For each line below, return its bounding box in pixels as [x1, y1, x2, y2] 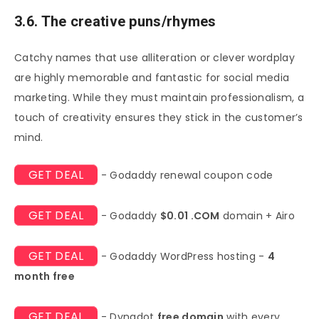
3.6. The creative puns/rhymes [14, 12, 216, 30]
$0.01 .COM [159, 209, 220, 224]
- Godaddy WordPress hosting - [98, 249, 268, 264]
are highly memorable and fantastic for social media [14, 70, 290, 85]
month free [14, 269, 75, 284]
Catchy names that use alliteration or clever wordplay [14, 51, 295, 66]
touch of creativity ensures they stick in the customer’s [14, 110, 303, 125]
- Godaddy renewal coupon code [98, 168, 273, 183]
